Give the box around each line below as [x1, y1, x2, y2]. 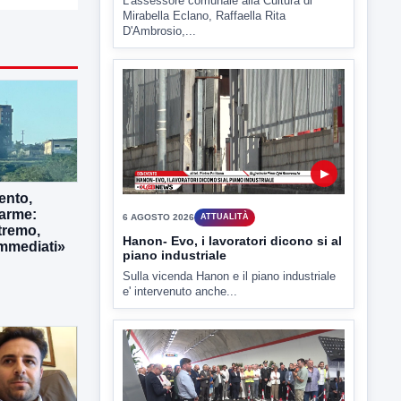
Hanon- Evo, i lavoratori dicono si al [123, 166, 342, 182]
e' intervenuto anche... [123, 218, 237, 232]
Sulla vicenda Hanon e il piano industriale [123, 202, 336, 217]
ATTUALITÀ [200, 145, 249, 155]
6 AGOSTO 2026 [123, 145, 194, 156]
